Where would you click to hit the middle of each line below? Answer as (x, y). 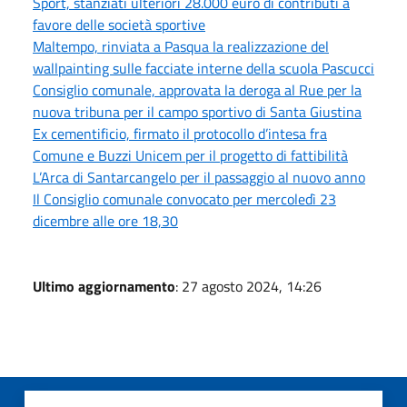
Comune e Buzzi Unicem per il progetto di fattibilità (190, 155)
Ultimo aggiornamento (104, 286)
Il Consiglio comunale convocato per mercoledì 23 (184, 199)
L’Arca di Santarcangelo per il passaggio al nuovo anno (199, 177)
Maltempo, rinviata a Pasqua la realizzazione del (181, 46)
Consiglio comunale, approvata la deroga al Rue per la (197, 89)
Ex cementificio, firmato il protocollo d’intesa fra (180, 133)
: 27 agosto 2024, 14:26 (248, 286)
